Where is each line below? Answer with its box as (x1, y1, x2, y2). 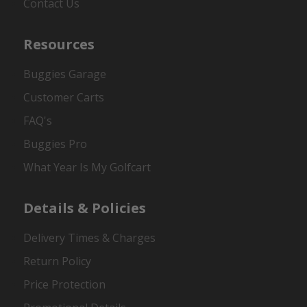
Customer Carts (23, 89, 105, 105)
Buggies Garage (23, 66, 107, 82)
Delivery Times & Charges (23, 230, 156, 245)
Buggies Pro (23, 136, 88, 151)
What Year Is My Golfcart (23, 159, 151, 175)
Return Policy (23, 253, 92, 269)
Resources (23, 34, 95, 53)
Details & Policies (23, 198, 147, 217)
